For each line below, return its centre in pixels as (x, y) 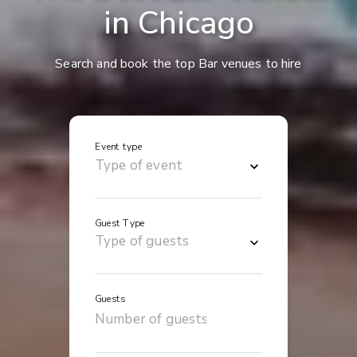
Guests (110, 299)
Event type (119, 147)
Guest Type (120, 223)
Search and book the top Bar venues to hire (178, 63)
